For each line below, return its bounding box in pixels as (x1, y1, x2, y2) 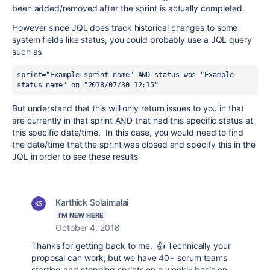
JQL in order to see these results (12, 151, 139, 162)
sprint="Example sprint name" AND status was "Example (17, 71, 234, 79)
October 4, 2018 (55, 222, 120, 233)
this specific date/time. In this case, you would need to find (12, 127, 243, 137)
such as (12, 46, 42, 57)
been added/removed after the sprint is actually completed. (12, 3, 245, 13)
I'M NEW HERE (58, 211, 104, 219)
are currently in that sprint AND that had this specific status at (12, 115, 253, 125)
